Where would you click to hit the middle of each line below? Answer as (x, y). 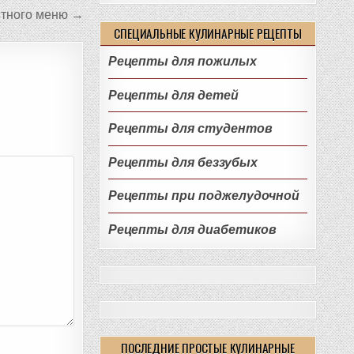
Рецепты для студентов (190, 129)
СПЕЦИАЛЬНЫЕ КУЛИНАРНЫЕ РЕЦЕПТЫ (208, 33)
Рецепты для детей (173, 95)
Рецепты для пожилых (182, 61)
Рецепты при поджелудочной (203, 196)
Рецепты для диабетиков (192, 229)
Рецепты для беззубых (183, 162)
